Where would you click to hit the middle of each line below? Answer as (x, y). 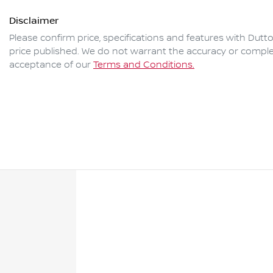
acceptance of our (50, 66)
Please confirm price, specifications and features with (129, 39)
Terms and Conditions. (144, 66)
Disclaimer (34, 21)
